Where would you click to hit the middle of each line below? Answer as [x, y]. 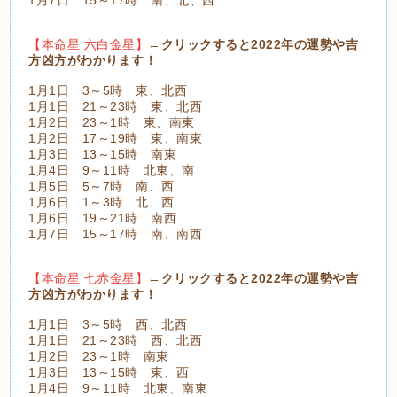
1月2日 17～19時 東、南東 [116, 138]
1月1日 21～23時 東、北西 [116, 106]
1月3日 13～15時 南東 [103, 154]
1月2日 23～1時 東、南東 [112, 122]
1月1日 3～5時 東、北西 [108, 90]
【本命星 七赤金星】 [89, 278]
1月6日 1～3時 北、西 [101, 202]
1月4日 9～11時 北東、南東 [118, 388]
